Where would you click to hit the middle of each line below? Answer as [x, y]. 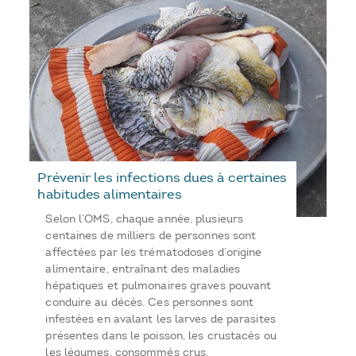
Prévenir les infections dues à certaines [163, 177]
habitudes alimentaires [110, 193]
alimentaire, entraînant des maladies [143, 269]
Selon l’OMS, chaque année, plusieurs [145, 219]
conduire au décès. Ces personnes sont [150, 302]
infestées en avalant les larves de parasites [161, 319]
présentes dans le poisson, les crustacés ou [161, 335]
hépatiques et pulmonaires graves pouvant [159, 285]
